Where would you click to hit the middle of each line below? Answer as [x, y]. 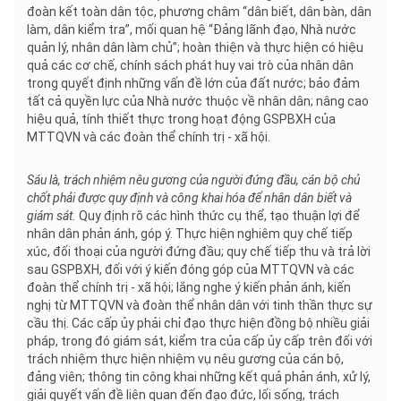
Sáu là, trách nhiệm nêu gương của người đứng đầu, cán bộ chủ [193, 180]
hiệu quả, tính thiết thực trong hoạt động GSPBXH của [181, 119]
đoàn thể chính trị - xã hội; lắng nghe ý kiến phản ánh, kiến [189, 288]
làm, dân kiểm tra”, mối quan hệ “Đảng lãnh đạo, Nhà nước [192, 30]
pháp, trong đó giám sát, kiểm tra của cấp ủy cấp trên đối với [200, 341]
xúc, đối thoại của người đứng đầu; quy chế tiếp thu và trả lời [199, 252]
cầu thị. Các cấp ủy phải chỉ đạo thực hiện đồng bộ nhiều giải [198, 324]
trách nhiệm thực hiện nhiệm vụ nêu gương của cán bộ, [185, 359]
